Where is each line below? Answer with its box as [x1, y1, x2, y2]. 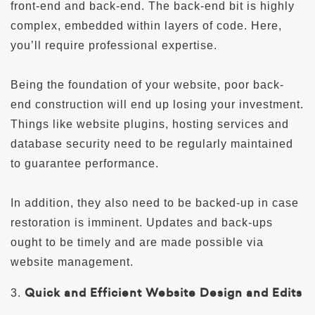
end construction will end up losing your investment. [11, 98, 304, 110]
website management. [11, 255, 134, 268]
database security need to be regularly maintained [11, 137, 293, 150]
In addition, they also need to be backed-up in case [11, 196, 299, 209]
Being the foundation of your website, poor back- [11, 78, 284, 91]
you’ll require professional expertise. [11, 39, 217, 51]
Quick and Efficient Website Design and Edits [25, 284, 302, 301]
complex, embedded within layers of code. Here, [11, 19, 282, 32]
